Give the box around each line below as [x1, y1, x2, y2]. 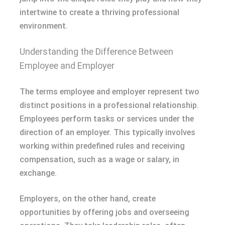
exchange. [20, 168, 57, 178]
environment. [20, 21, 68, 31]
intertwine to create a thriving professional [20, 7, 179, 17]
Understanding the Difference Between [20, 46, 173, 57]
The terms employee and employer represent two [20, 86, 199, 96]
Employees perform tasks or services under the [20, 114, 194, 124]
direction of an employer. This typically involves [20, 127, 195, 137]
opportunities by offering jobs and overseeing [20, 207, 189, 217]
